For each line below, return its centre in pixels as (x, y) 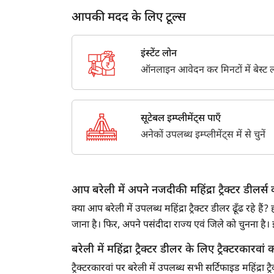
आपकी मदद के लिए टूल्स (129, 18)
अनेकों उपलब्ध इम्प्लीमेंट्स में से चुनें (203, 136)
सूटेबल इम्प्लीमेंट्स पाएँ (180, 119)
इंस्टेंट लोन (158, 54)
